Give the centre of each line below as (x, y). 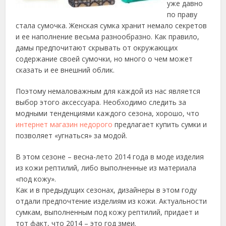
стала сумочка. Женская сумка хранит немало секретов (111, 25)
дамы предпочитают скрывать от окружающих (97, 48)
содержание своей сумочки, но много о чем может (104, 59)
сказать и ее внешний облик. (65, 70)
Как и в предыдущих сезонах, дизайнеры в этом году (106, 190)
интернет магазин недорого (64, 124)
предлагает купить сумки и (160, 124)
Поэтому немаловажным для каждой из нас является (108, 91)
